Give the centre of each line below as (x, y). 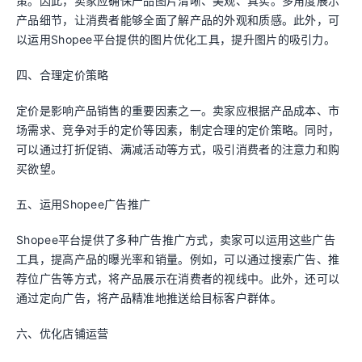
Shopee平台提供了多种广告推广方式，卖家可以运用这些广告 (176, 240)
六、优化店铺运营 (63, 333)
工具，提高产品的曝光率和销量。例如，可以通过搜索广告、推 (178, 259)
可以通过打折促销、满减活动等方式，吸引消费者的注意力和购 (178, 149)
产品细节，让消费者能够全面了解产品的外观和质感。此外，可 (178, 20)
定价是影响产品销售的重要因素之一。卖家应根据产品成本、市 (178, 110)
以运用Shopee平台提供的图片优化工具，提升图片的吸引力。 (176, 39)
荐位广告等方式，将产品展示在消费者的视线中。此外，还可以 (178, 278)
